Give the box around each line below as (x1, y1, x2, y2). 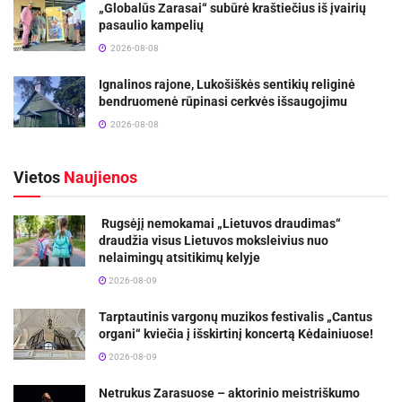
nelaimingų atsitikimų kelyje (99, 249, 260, 265)
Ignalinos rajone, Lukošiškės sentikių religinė (99, 76, 355, 92)
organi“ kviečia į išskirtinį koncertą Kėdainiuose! (99, 326, 373, 341)
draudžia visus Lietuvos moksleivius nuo (99, 232, 328, 248)
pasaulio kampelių (99, 17, 204, 32)
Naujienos (60, 167, 137, 187)
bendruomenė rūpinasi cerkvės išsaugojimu (99, 93, 347, 109)
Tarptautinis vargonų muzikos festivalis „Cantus (99, 309, 372, 324)
